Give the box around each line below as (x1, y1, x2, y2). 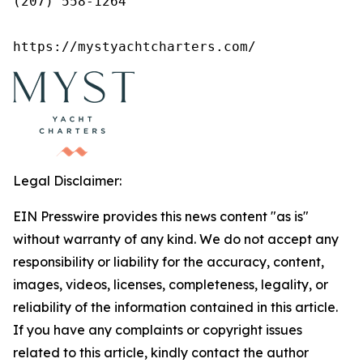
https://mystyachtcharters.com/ (13, 39, 256, 54)
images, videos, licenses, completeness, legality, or (13, 276, 328, 293)
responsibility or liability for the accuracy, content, (13, 254, 324, 270)
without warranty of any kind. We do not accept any (13, 231, 339, 247)
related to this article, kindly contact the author (13, 344, 309, 361)
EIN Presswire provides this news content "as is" (13, 208, 309, 224)
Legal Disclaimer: (13, 173, 122, 189)
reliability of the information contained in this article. (13, 299, 338, 315)
